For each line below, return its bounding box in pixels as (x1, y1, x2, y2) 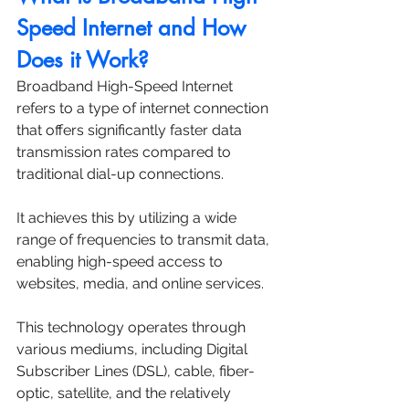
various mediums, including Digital (16, 340, 251, 358)
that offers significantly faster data (16, 121, 246, 139)
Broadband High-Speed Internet (16, 77, 236, 95)
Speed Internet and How (16, 13, 252, 42)
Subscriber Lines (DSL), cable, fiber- (16, 362, 255, 380)
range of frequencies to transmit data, (16, 230, 273, 248)
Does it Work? (16, 45, 149, 74)
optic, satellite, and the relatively (16, 383, 235, 402)
